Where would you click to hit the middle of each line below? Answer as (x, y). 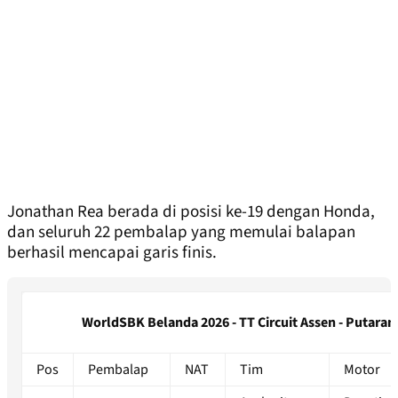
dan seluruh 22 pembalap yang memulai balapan (181, 233)
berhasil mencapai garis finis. (112, 253)
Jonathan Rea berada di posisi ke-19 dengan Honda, (191, 212)
